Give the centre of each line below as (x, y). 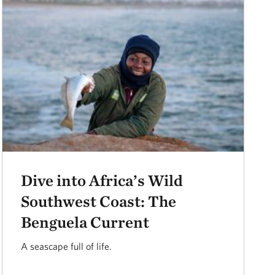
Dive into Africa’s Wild (102, 180)
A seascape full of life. (67, 246)
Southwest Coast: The (99, 201)
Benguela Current (85, 222)
